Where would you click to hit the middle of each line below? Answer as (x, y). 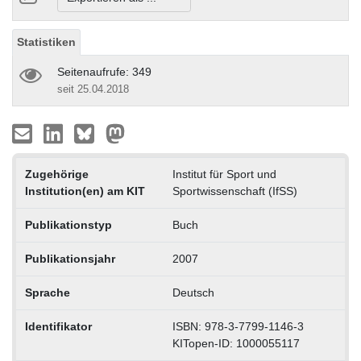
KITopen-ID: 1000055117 (236, 343)
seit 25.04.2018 (93, 89)
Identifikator (58, 326)
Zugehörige (56, 174)
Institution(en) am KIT (85, 191)
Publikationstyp (68, 224)
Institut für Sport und (224, 174)
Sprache (47, 292)
